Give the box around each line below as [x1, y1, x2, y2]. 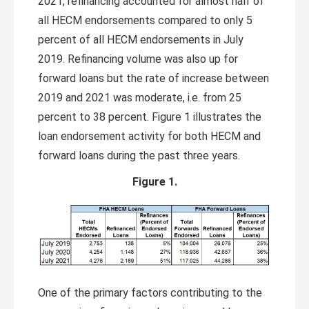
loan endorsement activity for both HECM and [38, 130, 261, 143]
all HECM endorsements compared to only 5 [38, 14, 252, 27]
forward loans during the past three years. [38, 149, 240, 162]
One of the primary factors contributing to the [38, 286, 262, 299]
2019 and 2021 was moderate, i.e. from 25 [38, 91, 241, 104]
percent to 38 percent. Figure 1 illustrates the [38, 110, 261, 123]
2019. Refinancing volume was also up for [38, 52, 238, 66]
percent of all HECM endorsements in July [38, 33, 243, 46]
